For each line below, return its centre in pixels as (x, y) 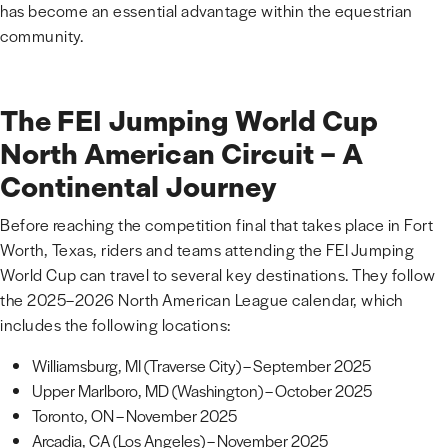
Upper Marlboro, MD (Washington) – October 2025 (202, 390)
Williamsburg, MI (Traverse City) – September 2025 (201, 365)
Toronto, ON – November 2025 (134, 415)
